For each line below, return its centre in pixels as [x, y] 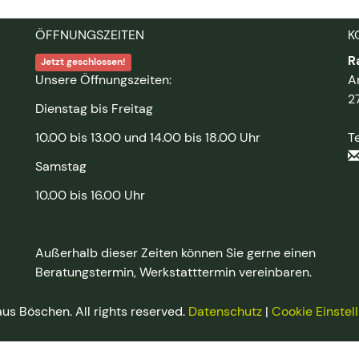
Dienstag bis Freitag [94, 109]
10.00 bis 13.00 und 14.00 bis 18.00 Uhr [148, 137]
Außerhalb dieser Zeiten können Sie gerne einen [175, 253]
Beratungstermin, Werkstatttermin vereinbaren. [173, 272]
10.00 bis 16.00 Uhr [90, 195]
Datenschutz [225, 311]
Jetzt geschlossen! [84, 62]
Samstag [61, 166]
